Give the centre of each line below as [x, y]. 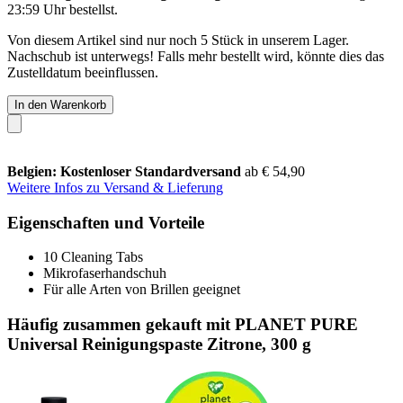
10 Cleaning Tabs [93, 257]
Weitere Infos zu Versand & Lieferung [115, 187]
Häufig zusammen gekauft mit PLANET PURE [183, 324]
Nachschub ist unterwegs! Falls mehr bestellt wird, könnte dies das [196, 56]
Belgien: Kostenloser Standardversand [126, 171]
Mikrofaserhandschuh [105, 273]
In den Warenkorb [60, 104]
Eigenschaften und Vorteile [106, 222]
